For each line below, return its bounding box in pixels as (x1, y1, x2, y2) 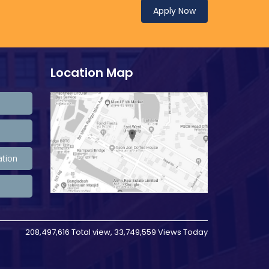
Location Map (50, 64, 133, 81)
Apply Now (153, 4, 196, 17)
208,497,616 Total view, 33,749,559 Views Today (25, 226, 208, 238)
